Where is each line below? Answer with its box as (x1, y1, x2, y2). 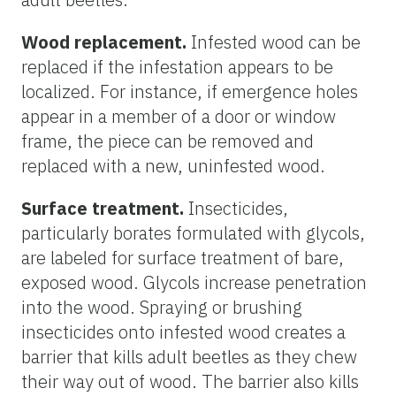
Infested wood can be (187, 29, 361, 54)
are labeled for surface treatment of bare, (21, 245, 344, 270)
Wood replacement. (21, 29, 187, 54)
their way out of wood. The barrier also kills (21, 369, 359, 393)
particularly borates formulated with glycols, (21, 220, 365, 245)
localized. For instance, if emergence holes (21, 79, 358, 103)
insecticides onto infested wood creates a (21, 319, 346, 344)
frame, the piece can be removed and (21, 128, 314, 153)
